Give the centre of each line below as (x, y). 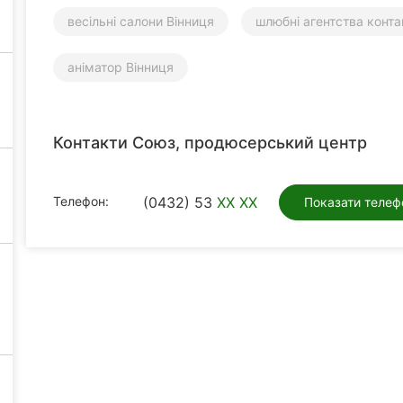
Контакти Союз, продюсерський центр (210, 142)
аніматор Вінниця (121, 67)
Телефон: (81, 201)
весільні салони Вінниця (141, 21)
